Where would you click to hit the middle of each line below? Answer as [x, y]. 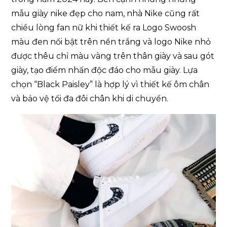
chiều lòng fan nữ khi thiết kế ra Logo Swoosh [104, 27]
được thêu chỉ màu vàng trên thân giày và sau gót [113, 56]
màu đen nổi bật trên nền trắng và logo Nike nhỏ [111, 42]
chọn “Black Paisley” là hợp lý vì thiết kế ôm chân [110, 84]
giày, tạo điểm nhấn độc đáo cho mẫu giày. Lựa [105, 70]
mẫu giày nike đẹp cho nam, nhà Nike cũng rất [106, 13]
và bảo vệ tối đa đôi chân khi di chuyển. [90, 98]
